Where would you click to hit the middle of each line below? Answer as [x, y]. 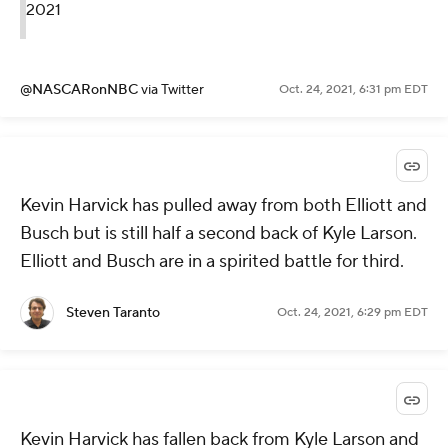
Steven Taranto [113, 313]
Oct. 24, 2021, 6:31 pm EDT [353, 90]
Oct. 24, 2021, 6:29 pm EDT [352, 313]
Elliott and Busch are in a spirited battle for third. [212, 262]
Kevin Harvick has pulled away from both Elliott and [223, 206]
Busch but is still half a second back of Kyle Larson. [218, 234]
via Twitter [172, 90]
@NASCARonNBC [80, 90]
